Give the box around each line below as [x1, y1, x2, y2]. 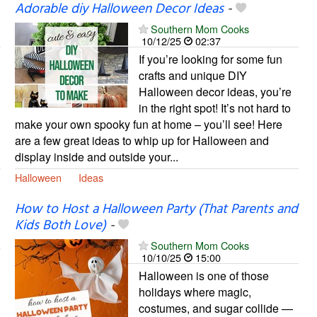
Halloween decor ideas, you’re [138, 83, 292, 100]
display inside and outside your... [14, 149, 178, 166]
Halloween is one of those [138, 267, 269, 284]
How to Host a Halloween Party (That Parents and [14, 198, 298, 220]
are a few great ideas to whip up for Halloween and [14, 132, 269, 149]
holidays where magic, [138, 283, 251, 300]
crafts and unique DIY [138, 67, 247, 84]
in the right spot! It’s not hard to [138, 100, 291, 117]
